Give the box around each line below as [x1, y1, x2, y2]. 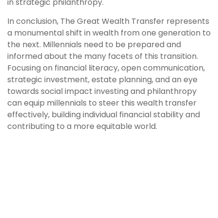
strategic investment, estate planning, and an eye [7, 74, 198, 85]
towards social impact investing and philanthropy [7, 86, 197, 97]
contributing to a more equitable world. [7, 121, 157, 132]
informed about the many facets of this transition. [7, 51, 198, 62]
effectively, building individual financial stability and [7, 109, 200, 120]
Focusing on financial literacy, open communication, [7, 62, 205, 73]
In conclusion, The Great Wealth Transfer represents [7, 16, 209, 27]
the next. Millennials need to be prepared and [7, 39, 181, 50]
